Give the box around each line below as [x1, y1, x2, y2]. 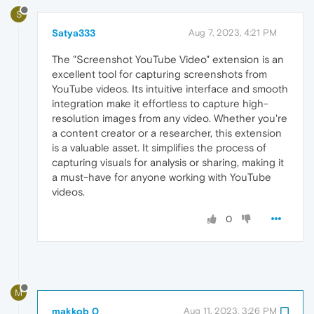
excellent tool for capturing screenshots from [52, 68, 267, 81]
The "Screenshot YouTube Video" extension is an [52, 53, 284, 66]
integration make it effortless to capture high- [52, 97, 268, 110]
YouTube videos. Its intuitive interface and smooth [52, 83, 288, 95]
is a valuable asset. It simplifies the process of [52, 142, 266, 154]
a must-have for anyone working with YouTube [52, 171, 271, 184]
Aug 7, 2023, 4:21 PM [189, 27, 277, 39]
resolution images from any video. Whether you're [52, 112, 287, 125]
